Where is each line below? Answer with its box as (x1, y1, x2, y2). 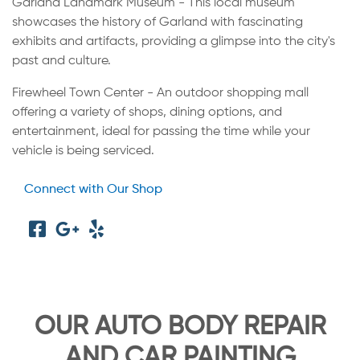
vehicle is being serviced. (12, 144, 154, 157)
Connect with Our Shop (24, 182, 162, 196)
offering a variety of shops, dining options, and (12, 105, 282, 119)
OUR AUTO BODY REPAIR (34, 313, 326, 340)
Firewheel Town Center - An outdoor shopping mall (12, 86, 309, 100)
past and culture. (12, 54, 111, 67)
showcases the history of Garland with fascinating (12, 15, 303, 29)
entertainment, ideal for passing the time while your (12, 125, 310, 138)
